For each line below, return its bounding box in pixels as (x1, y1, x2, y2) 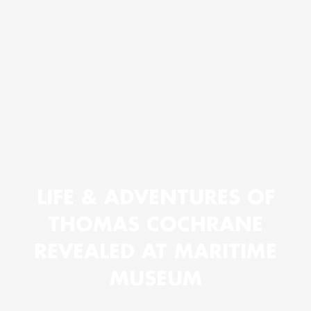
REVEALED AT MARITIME (34, 237, 277, 263)
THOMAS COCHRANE (48, 210, 263, 236)
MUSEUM (109, 264, 202, 290)
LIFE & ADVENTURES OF (36, 183, 275, 209)
